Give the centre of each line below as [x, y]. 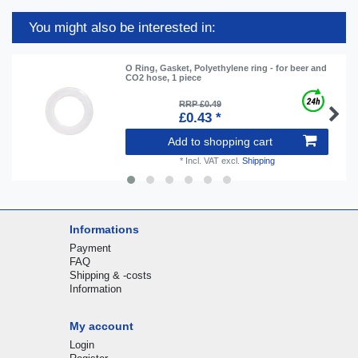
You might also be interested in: [122, 28]
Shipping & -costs [110, 275]
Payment [90, 248]
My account [101, 326]
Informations [104, 229]
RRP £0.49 [200, 104]
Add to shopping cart [220, 142]
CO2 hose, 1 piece [164, 77]
